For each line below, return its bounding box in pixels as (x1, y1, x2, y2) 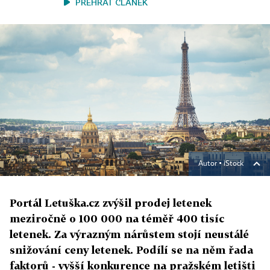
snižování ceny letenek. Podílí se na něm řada (10, 243, 253, 256)
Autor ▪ (198, 160, 224, 168)
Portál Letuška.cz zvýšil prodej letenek (10, 196, 212, 209)
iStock (224, 160, 243, 168)
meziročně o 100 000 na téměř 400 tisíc (10, 212, 224, 225)
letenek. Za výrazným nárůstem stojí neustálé (10, 228, 249, 240)
